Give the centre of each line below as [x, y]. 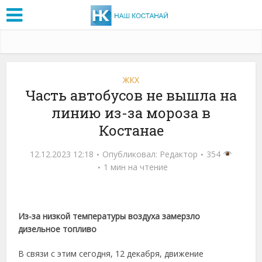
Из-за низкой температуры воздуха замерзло [109, 216]
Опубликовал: [131, 154]
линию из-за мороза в [131, 113]
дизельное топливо [58, 229]
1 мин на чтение [135, 167]
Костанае [131, 130]
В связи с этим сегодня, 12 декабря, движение [111, 253]
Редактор [179, 154]
